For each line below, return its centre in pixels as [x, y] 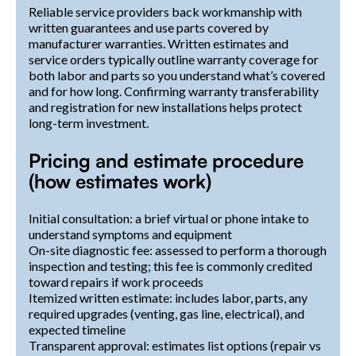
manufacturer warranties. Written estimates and [159, 43]
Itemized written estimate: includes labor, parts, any [168, 297]
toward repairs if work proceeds [116, 281]
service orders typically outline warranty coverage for [174, 59]
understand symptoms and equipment [130, 234]
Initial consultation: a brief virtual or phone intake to [169, 218]
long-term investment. [89, 122]
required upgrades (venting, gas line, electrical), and [166, 313]
